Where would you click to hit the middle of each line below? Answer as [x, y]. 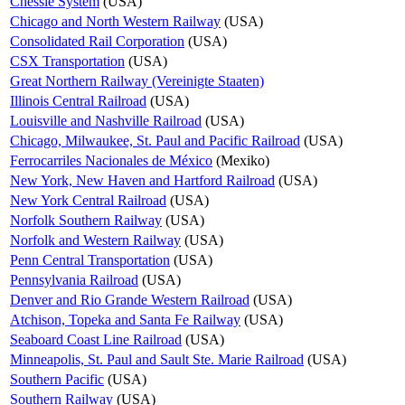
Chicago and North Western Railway [115, 22]
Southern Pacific [57, 380]
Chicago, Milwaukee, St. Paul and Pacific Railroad [155, 141]
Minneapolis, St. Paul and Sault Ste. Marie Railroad [157, 360]
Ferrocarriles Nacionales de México [111, 161]
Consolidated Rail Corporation [97, 42]
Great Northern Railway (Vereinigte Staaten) [137, 81]
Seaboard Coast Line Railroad [96, 340]
